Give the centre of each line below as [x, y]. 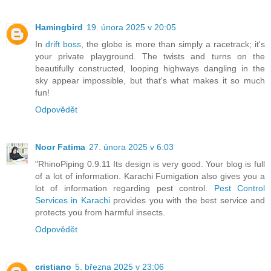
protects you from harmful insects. [100, 212]
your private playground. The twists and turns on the [150, 56]
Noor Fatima [60, 147]
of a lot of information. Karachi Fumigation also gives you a [150, 176]
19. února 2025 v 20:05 [131, 27]
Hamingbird [59, 27]
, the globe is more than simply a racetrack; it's [173, 44]
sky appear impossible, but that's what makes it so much [150, 80]
